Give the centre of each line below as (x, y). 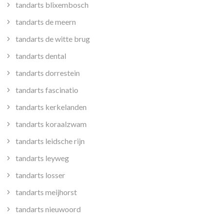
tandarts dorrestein (48, 73)
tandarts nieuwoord (48, 209)
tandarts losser (40, 175)
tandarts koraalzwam (51, 124)
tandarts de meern (46, 22)
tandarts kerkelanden (51, 107)
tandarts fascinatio (47, 90)
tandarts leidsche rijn (50, 141)
